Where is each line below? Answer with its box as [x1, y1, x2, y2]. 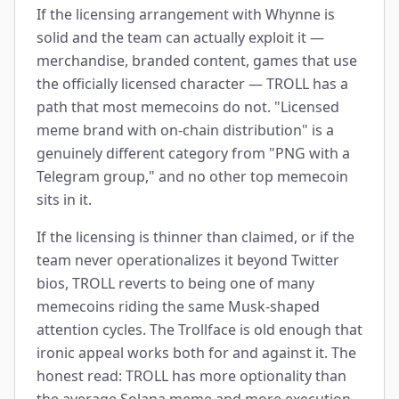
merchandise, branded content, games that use [37, 51, 357, 70]
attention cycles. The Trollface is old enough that [37, 320, 362, 339]
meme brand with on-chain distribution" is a [37, 120, 334, 140]
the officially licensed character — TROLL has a [37, 74, 348, 94]
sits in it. [37, 190, 92, 209]
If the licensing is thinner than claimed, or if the [37, 227, 354, 247]
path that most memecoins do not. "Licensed [37, 97, 339, 117]
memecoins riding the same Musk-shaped [37, 297, 320, 316]
